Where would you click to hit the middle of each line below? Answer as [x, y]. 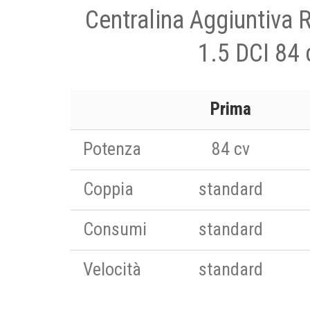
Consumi [115, 229]
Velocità [112, 269]
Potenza [112, 149]
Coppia [108, 189]
